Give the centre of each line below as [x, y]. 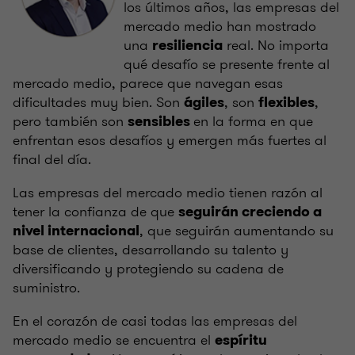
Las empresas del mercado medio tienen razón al [168, 192]
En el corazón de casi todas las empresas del [155, 321]
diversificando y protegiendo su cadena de [148, 268]
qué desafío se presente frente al [227, 64]
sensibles [160, 121]
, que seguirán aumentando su [237, 230]
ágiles [204, 102]
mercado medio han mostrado [220, 26]
